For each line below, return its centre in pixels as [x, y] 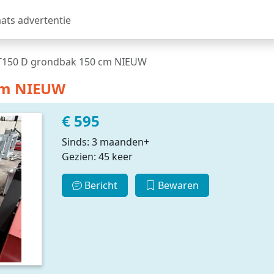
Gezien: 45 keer [97, 157]
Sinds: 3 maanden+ [105, 142]
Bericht [99, 185]
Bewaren [177, 185]
